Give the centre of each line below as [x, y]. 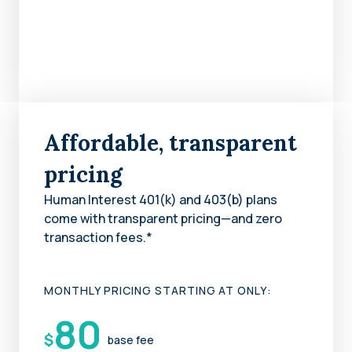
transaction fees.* [98, 237]
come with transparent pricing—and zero [163, 218]
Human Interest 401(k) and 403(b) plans [161, 199]
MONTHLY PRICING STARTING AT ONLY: [158, 290]
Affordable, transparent [170, 143]
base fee [131, 339]
